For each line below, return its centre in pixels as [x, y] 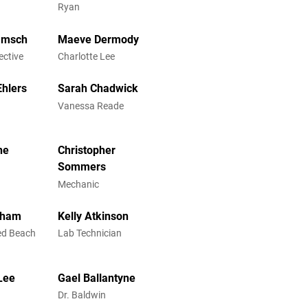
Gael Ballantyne [96, 278]
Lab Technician [89, 233]
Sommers [81, 167]
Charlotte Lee [86, 56]
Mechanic [78, 184]
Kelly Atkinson [93, 217]
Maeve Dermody [98, 39]
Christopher [86, 151]
